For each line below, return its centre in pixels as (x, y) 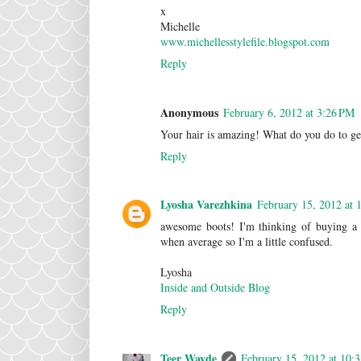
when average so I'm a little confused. (247, 242)
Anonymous (189, 112)
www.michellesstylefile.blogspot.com (245, 42)
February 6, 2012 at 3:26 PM (289, 112)
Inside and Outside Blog (215, 288)
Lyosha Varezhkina (206, 205)
